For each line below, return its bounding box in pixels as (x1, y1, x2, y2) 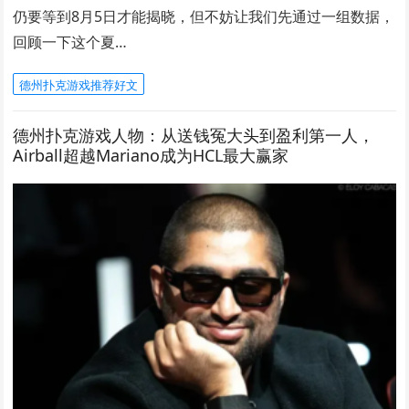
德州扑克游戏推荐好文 (19, 77, 139, 93)
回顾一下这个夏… (13, 32, 128, 52)
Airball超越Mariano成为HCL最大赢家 (13, 144, 289, 166)
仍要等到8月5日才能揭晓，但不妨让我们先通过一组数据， (13, 6, 395, 26)
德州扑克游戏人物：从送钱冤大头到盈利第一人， (13, 124, 375, 146)
